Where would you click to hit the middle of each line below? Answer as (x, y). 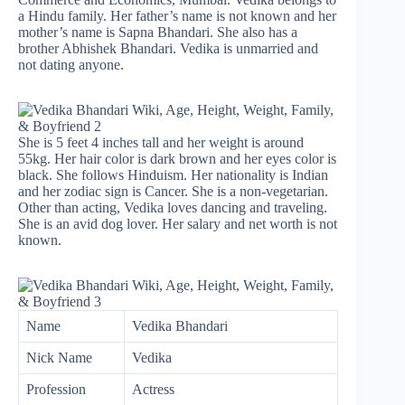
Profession (56, 389)
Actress (153, 389)
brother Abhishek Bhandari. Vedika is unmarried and (168, 48)
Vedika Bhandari (180, 325)
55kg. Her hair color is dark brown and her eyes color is (177, 158)
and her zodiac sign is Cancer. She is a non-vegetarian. (173, 191)
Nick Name (59, 357)
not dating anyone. (71, 64)
